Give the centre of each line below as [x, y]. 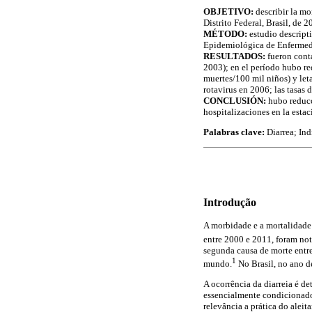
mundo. [218, 263]
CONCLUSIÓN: [235, 100]
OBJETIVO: [228, 11]
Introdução [230, 202]
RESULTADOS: [234, 56]
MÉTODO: [225, 33]
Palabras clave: [234, 132]
